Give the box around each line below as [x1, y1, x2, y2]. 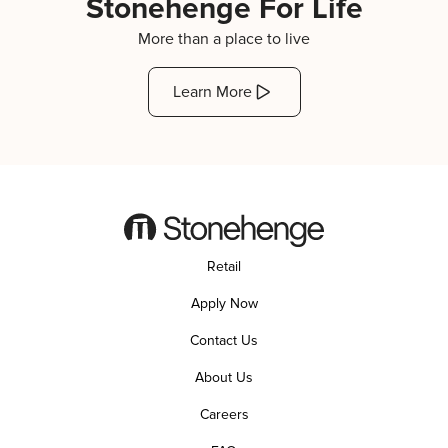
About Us [195, 369, 253, 386]
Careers [199, 406, 249, 423]
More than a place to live [138, 29, 310, 49]
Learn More [172, 82, 252, 102]
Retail [207, 258, 241, 275]
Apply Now [190, 295, 258, 312]
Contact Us [190, 332, 258, 349]
